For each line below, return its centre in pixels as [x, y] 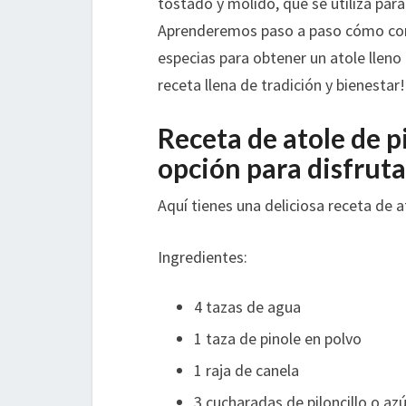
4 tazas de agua [247, 307]
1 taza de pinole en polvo [278, 339]
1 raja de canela [246, 371]
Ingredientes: [203, 257]
